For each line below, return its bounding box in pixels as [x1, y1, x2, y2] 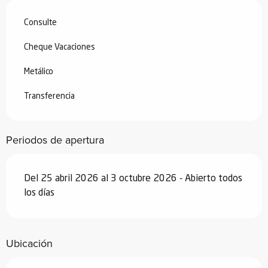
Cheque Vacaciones [24, 42, 95, 51]
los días [24, 188, 54, 198]
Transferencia [24, 92, 75, 100]
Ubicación [6, 235, 53, 251]
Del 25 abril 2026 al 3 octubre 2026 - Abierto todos [24, 173, 242, 184]
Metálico [24, 67, 53, 76]
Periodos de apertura [6, 132, 104, 148]
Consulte [24, 18, 57, 27]
